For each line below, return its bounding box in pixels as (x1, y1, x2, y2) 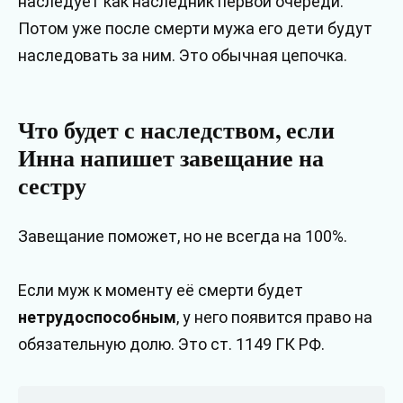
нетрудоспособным (18, 308, 176, 327)
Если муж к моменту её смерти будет (18, 281, 303, 300)
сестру (18, 167, 86, 202)
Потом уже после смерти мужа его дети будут (18, 18, 372, 38)
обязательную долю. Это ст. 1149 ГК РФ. (18, 335, 325, 354)
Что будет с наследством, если (18, 112, 335, 147)
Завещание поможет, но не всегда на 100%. (18, 226, 347, 246)
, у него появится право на (176, 308, 372, 327)
